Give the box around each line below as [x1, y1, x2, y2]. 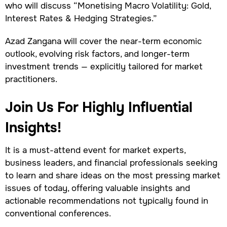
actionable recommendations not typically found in [5, 195, 208, 207]
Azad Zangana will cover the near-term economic [5, 35, 202, 47]
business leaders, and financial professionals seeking [5, 157, 217, 169]
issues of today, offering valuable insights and [5, 182, 190, 194]
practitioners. [5, 73, 57, 85]
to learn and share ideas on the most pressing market [5, 170, 220, 181]
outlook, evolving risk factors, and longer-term [5, 48, 190, 59]
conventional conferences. [5, 208, 111, 219]
